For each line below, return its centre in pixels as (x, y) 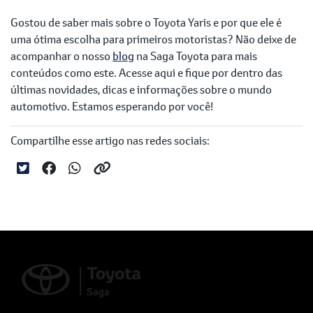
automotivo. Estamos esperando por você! (112, 106)
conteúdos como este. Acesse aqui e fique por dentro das (146, 73)
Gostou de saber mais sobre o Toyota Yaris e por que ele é (146, 22)
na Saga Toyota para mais (196, 56)
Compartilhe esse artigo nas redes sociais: (110, 140)
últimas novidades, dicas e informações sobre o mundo (141, 89)
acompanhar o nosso (61, 56)
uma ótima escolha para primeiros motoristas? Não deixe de (153, 39)
